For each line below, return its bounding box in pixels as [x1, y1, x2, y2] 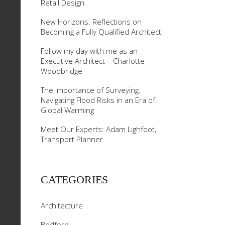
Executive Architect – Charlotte [41, 56, 145, 66]
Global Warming [41, 105, 94, 115]
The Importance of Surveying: [41, 85, 141, 95]
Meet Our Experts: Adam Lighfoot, [41, 124, 156, 134]
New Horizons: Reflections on [41, 17, 142, 27]
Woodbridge [41, 66, 82, 76]
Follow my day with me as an [41, 46, 138, 56]
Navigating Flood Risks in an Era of [41, 95, 155, 105]
